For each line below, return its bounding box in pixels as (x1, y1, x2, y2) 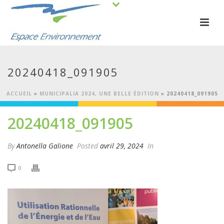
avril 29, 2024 (100, 141, 143, 150)
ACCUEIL (6, 90, 32, 97)
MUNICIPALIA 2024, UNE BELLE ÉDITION (39, 90, 159, 97)
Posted (75, 141, 100, 150)
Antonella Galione (16, 141, 73, 150)
